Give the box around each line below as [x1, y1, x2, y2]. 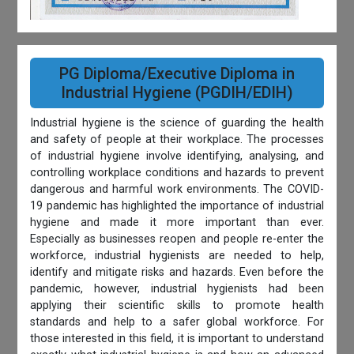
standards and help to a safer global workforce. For [30, 315, 324, 330]
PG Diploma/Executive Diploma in [59, 64, 295, 84]
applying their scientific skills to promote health [30, 299, 324, 313]
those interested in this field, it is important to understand [30, 332, 324, 346]
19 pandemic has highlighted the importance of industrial [30, 199, 324, 213]
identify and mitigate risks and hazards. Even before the [30, 265, 324, 280]
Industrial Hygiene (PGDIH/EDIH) [61, 83, 293, 103]
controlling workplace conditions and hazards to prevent [30, 166, 324, 180]
